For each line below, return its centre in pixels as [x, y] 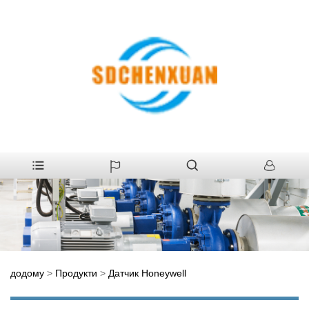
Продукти [76, 273]
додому [27, 273]
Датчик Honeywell [147, 273]
